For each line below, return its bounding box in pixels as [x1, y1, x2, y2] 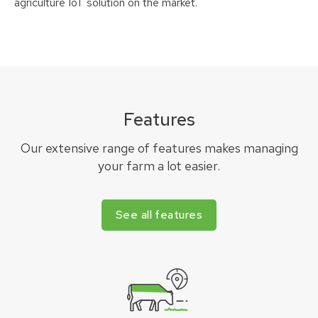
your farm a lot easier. [98, 158, 220, 175]
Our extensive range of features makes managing [20, 140, 298, 157]
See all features [115, 207, 203, 223]
